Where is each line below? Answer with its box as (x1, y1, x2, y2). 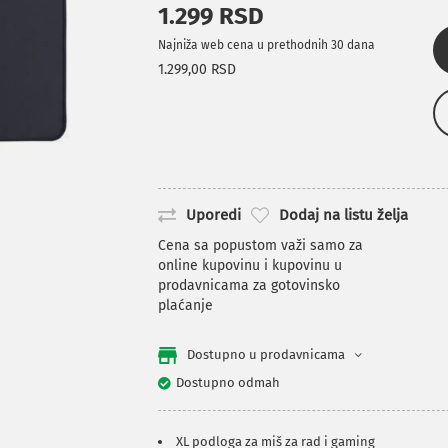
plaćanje (158, 297, 214, 314)
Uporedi (186, 206, 242, 224)
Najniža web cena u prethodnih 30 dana (158, 38, 376, 52)
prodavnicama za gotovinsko (158, 277, 341, 294)
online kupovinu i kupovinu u (158, 257, 343, 274)
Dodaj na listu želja (279, 206, 409, 224)
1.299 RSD (158, 2, 265, 30)
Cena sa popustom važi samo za (158, 237, 364, 254)
